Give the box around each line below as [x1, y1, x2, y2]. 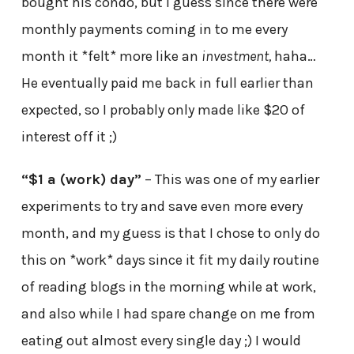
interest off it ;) [21, 127, 117, 145]
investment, [201, 47, 271, 65]
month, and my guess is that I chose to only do [21, 224, 320, 242]
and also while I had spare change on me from [21, 304, 315, 322]
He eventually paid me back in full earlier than [21, 73, 314, 92]
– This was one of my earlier [141, 170, 319, 188]
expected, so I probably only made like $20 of [21, 100, 305, 119]
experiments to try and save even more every [21, 197, 303, 215]
